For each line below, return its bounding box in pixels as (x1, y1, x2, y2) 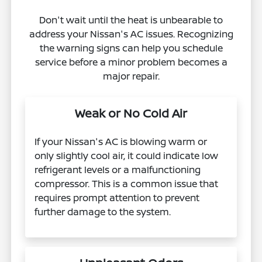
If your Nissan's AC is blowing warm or (35, 135, 208, 148)
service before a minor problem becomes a (35, 55, 227, 68)
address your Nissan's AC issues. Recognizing (29, 27, 233, 40)
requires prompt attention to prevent (35, 191, 200, 204)
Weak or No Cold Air (75, 105, 187, 121)
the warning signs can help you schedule (39, 41, 223, 54)
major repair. (102, 69, 160, 82)
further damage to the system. (35, 205, 171, 218)
